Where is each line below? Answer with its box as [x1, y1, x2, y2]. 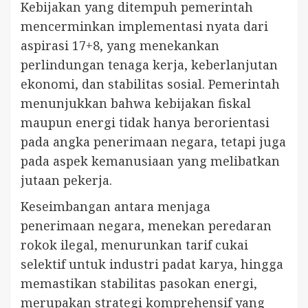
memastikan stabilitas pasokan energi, [21, 274, 257, 291]
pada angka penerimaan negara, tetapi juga [21, 133, 286, 150]
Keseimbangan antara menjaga [21, 197, 210, 214]
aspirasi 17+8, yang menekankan [21, 36, 219, 54]
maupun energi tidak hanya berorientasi [21, 113, 269, 131]
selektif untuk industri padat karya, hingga [21, 255, 283, 272]
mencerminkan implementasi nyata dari [21, 17, 268, 34]
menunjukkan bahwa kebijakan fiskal [21, 94, 251, 111]
